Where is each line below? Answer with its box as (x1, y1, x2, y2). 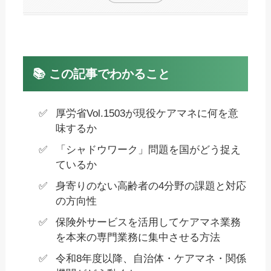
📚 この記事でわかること (33, 67, 171, 80)
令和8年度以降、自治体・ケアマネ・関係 (55, 252, 246, 264)
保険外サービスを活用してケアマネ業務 (55, 216, 241, 228)
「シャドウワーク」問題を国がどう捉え (55, 143, 241, 155)
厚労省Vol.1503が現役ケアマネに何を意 (55, 107, 238, 119)
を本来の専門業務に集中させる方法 (55, 231, 220, 243)
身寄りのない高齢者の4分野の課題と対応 (55, 180, 246, 192)
